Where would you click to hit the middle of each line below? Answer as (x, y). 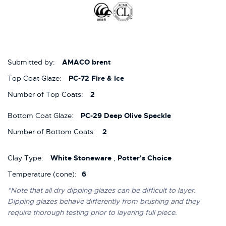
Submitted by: (31, 62)
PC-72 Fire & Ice (96, 78)
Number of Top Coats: (45, 95)
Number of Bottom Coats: (51, 132)
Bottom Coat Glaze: (41, 116)
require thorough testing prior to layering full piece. (92, 213)
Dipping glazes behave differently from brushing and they (104, 202)
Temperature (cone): (42, 174)
